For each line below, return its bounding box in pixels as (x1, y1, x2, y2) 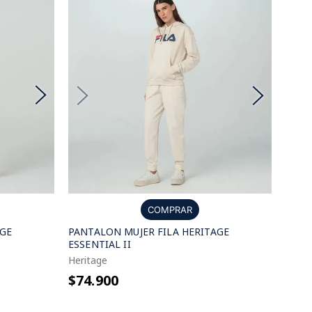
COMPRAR (148, 204, 192, 215)
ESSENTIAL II (68, 237, 131, 251)
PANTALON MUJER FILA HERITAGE (68, 225, 229, 238)
